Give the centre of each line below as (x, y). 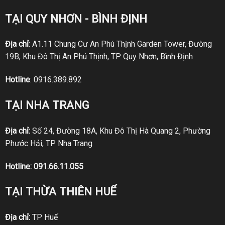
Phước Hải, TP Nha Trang (48, 143)
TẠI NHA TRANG (47, 105)
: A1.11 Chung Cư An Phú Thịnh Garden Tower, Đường (120, 44)
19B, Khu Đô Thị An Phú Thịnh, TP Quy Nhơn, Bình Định (99, 57)
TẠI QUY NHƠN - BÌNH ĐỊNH (76, 18)
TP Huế (44, 217)
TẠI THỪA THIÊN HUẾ (61, 192)
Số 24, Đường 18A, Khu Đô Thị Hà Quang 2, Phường (120, 131)
